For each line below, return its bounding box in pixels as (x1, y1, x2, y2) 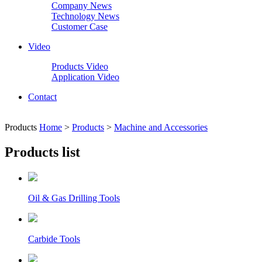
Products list (5, 144, 80, 160)
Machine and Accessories (114, 122, 208, 132)
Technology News (51, 11, 119, 21)
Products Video (51, 61, 108, 71)
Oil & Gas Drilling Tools (28, 192, 120, 203)
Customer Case (51, 22, 108, 32)
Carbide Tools (28, 233, 80, 244)
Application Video (51, 72, 119, 82)
